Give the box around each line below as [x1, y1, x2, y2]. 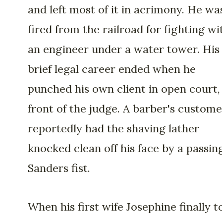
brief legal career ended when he [28, 61, 196, 76]
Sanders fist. [28, 161, 90, 175]
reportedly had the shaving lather [28, 121, 199, 135]
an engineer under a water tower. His [28, 42, 220, 56]
